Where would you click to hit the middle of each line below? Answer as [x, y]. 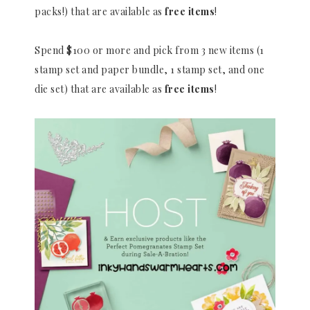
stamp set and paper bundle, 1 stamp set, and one [149, 69]
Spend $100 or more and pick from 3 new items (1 [149, 50]
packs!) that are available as [100, 11]
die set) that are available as [100, 89]
